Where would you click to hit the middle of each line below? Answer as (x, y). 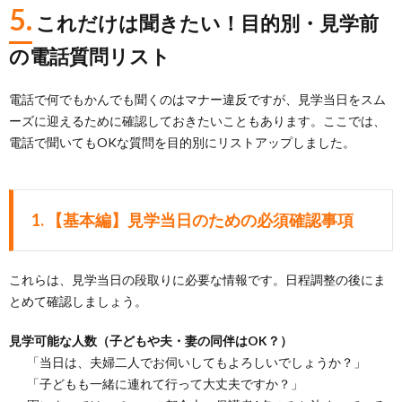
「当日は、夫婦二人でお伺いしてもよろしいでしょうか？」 (197, 362)
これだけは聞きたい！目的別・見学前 (207, 22)
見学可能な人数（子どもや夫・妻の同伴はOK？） (151, 340)
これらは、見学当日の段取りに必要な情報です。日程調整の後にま (197, 279)
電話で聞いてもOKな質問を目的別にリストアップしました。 (182, 142)
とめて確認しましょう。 (78, 301)
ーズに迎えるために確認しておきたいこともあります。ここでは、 (197, 120)
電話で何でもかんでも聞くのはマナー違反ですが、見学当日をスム (197, 99)
